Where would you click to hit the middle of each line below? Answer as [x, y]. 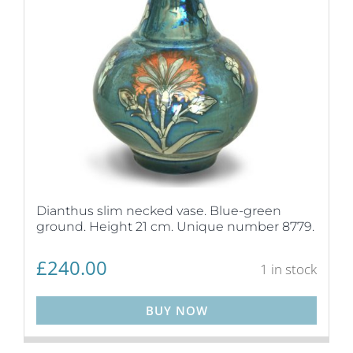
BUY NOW [176, 310]
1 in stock [288, 269]
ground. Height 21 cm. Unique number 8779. [175, 227]
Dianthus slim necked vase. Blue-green [159, 211]
